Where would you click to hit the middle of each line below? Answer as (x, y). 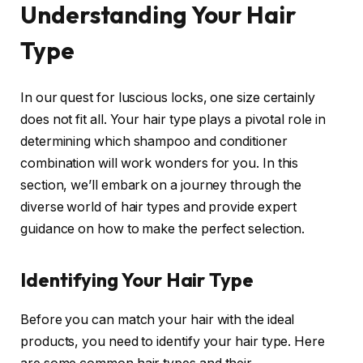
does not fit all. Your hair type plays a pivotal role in (173, 119)
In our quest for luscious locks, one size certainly (168, 97)
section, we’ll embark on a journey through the (161, 185)
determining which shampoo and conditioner (154, 141)
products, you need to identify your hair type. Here (173, 341)
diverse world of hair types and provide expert (159, 207)
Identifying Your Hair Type (137, 280)
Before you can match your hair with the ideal (158, 319)
